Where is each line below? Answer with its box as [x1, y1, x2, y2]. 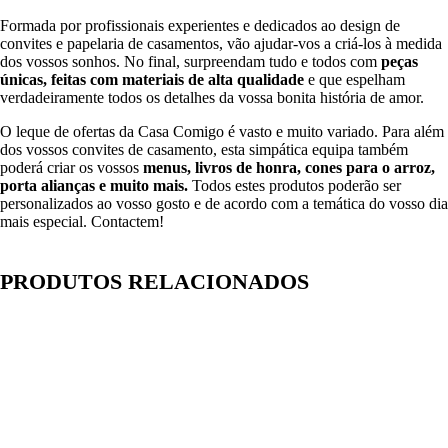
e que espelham [304, 70, 405, 88]
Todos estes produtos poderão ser [188, 176, 401, 194]
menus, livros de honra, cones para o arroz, [143, 158, 435, 176]
